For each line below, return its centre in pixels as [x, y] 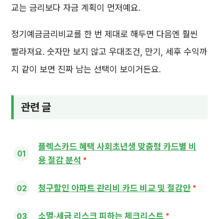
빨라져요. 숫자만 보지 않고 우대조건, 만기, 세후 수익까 [109, 52]
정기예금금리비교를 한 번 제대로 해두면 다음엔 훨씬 [105, 34]
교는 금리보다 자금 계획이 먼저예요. [76, 8]
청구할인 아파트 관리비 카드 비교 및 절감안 [114, 188]
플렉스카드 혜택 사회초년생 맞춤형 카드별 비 [117, 147]
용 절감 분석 [60, 160]
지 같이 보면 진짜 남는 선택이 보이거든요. [86, 69]
